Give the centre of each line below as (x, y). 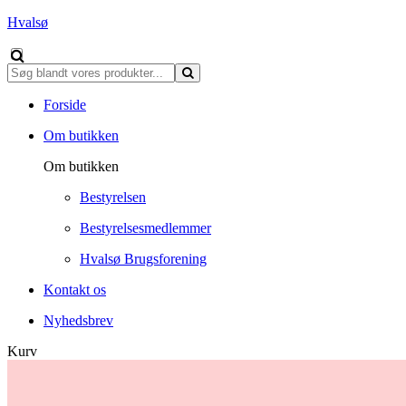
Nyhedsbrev (78, 320)
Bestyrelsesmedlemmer (145, 228)
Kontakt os (75, 290)
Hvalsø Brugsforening (143, 259)
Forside (65, 105)
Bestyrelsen (113, 197)
